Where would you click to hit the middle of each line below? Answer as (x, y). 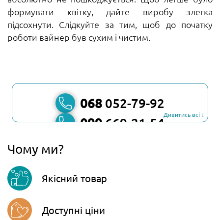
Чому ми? (36, 149)
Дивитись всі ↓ (184, 114)
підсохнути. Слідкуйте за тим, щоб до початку (110, 24)
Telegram (117, 189)
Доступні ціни (73, 210)
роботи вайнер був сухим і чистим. (79, 37)
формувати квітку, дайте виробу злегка (110, 11)
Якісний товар (74, 178)
